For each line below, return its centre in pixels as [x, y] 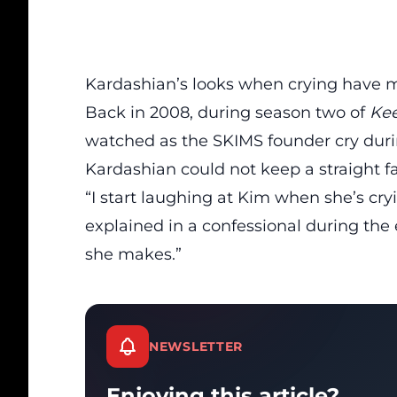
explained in [136, 226]
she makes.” [133, 254]
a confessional [245, 226]
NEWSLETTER [196, 346]
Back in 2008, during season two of [227, 113]
